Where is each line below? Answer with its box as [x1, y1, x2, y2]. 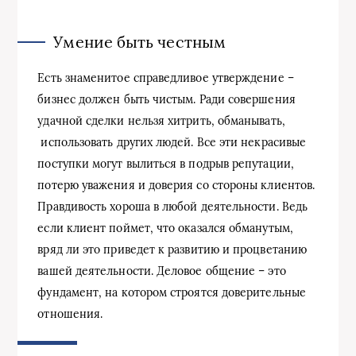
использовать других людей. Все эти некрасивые [37, 134, 307, 149]
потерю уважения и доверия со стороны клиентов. [37, 177, 315, 192]
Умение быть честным [53, 31, 226, 52]
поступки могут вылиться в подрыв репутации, [37, 156, 294, 171]
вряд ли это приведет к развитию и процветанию [37, 242, 308, 257]
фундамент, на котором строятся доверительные [37, 284, 306, 300]
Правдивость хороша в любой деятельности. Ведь [37, 199, 308, 214]
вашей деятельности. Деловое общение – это [37, 263, 286, 278]
